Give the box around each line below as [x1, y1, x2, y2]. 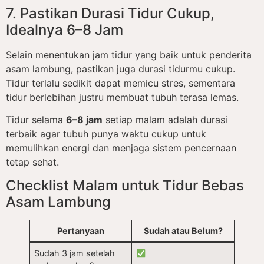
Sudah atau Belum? [143, 226, 223, 236]
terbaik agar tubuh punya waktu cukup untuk [6, 128, 206, 140]
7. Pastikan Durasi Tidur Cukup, [6, 4, 214, 22]
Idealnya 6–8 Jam [6, 21, 123, 38]
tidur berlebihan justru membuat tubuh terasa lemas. [6, 91, 239, 103]
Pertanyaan [57, 226, 104, 236]
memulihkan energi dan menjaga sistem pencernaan [6, 142, 236, 154]
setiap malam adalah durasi [103, 114, 227, 126]
